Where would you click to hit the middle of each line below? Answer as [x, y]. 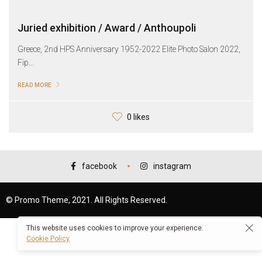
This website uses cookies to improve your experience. [115, 228]
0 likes [138, 117]
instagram [172, 166]
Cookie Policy [48, 239]
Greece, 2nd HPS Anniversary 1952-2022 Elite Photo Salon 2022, [129, 49]
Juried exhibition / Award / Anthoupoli [107, 27]
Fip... [26, 62]
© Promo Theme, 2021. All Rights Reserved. [87, 200]
